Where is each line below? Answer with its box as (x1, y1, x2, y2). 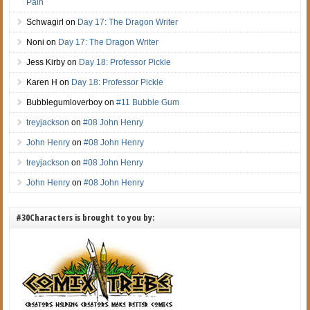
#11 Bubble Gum (116, 97, 180, 107)
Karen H (26, 77, 58, 87)
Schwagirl (26, 17, 64, 27)
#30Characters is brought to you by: (16, 210, 155, 224)
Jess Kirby (26, 57, 66, 67)
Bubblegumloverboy (26, 97, 103, 107)
